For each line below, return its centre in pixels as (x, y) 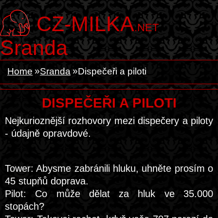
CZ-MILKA (85, 24)
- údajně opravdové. (48, 133)
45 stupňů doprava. (47, 181)
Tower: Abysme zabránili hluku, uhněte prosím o (109, 168)
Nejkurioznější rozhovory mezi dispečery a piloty (109, 121)
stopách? (25, 206)
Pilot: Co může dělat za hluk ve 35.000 (109, 194)
